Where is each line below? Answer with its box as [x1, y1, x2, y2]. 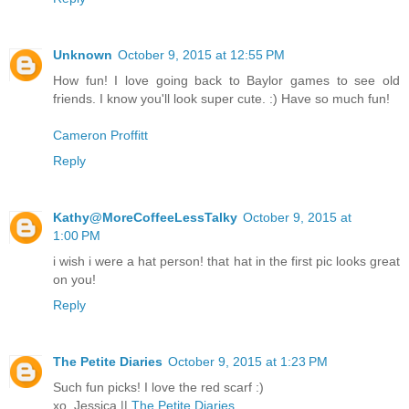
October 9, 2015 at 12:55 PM [118, 47, 285, 62]
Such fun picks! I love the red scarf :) [53, 379, 264, 394]
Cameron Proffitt [53, 127, 148, 142]
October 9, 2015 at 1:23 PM [168, 353, 328, 369]
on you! [53, 271, 96, 287]
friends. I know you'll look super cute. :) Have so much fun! [53, 90, 390, 106]
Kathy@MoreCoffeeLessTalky [53, 209, 237, 225]
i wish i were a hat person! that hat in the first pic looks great [53, 253, 400, 268]
